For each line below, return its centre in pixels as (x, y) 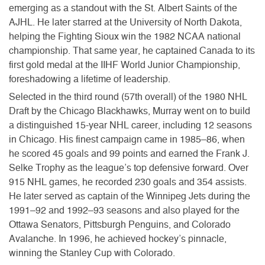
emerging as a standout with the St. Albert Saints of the (123, 8)
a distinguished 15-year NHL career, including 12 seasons (130, 125)
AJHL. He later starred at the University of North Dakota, (125, 22)
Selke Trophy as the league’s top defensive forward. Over (129, 168)
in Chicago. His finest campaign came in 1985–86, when (127, 139)
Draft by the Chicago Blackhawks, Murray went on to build (130, 111)
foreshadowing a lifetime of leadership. (90, 79)
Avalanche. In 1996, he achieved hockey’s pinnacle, (118, 239)
